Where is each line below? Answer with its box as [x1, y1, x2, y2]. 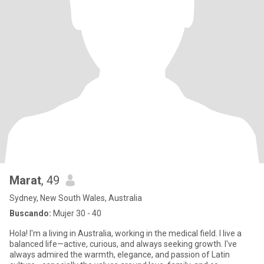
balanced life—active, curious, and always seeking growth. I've [9, 239, 237, 249]
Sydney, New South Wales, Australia [9, 193, 142, 203]
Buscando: [9, 209, 51, 218]
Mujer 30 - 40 [51, 209, 101, 218]
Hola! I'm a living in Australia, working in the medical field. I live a [9, 229, 242, 238]
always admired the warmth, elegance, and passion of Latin [9, 250, 230, 259]
